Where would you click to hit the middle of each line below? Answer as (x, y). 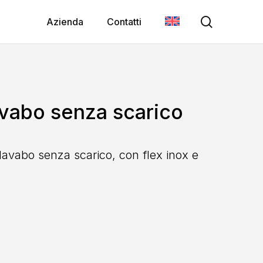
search (230, 21)
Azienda (65, 22)
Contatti (124, 22)
